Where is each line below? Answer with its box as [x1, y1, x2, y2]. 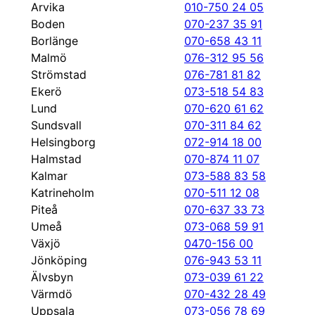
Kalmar [31, 169, 67, 183]
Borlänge [31, 34, 78, 48]
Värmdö [31, 287, 72, 301]
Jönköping [31, 253, 87, 267]
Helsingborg [31, 135, 96, 149]
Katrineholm [31, 186, 94, 200]
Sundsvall [31, 118, 82, 132]
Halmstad [31, 152, 82, 166]
